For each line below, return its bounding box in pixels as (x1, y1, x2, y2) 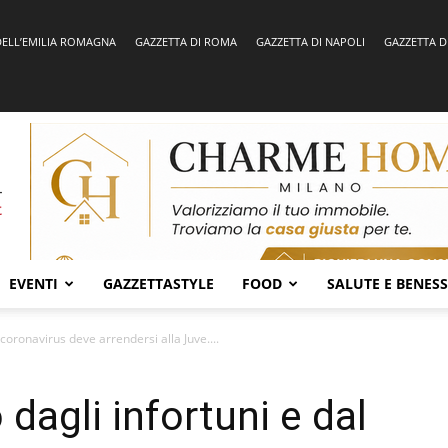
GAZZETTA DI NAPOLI (256, 34, 365, 49)
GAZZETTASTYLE (103, 274, 214, 293)
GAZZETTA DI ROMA (135, 34, 237, 49)
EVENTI (9, 274, 58, 293)
